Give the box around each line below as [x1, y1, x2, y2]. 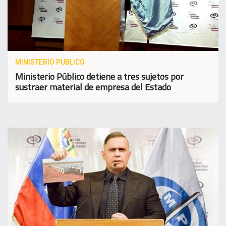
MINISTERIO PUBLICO [15, 58, 85, 67]
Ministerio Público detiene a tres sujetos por [15, 70, 184, 84]
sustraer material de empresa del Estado [15, 80, 171, 94]
